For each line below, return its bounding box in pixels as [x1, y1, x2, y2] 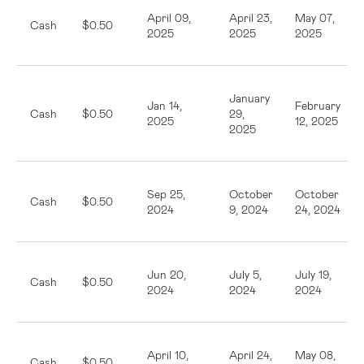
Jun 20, [147, 267, 186, 281]
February [295, 98, 340, 112]
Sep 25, [147, 187, 185, 201]
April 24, [229, 348, 272, 362]
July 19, [295, 267, 331, 281]
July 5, [229, 267, 262, 281]
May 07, [295, 11, 335, 24]
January [229, 91, 270, 105]
